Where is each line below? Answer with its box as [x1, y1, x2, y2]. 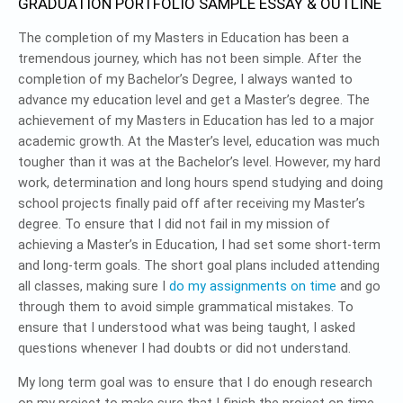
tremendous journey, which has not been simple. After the [18, 51, 362, 67]
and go [336, 279, 381, 295]
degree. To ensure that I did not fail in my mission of [18, 217, 330, 233]
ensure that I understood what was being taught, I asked [18, 320, 355, 336]
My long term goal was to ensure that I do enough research [18, 375, 372, 391]
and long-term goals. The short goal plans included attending [18, 258, 380, 274]
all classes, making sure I [18, 279, 169, 295]
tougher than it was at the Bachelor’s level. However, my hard [18, 155, 381, 171]
